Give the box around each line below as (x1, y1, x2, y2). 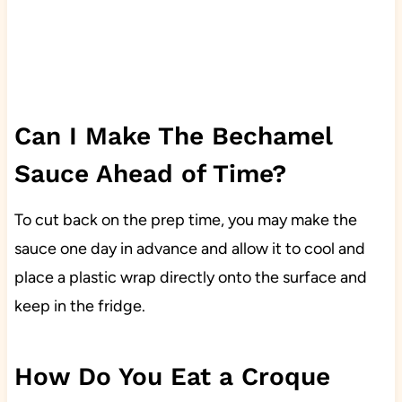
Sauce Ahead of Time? (13, 158, 286, 188)
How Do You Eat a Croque (13, 361, 330, 391)
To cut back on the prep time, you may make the (13, 209, 357, 230)
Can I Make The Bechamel (13, 120, 332, 151)
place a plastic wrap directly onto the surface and (13, 267, 367, 287)
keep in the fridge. (13, 295, 145, 316)
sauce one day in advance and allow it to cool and (13, 238, 365, 258)
